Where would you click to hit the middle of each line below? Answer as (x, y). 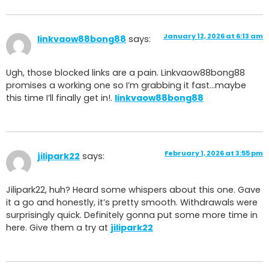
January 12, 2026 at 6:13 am (213, 36)
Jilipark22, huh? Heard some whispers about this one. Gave (133, 190)
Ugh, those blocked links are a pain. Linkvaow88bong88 (125, 73)
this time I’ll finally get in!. (60, 98)
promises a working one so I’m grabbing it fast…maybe (126, 86)
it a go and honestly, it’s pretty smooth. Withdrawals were (132, 203)
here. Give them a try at (58, 228)
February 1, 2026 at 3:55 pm (214, 153)
